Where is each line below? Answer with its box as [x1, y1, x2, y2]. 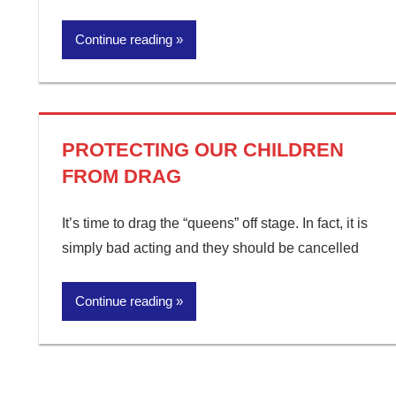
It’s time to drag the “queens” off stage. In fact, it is [61, 216, 368, 231]
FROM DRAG [61, 165, 181, 187]
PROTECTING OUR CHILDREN [61, 139, 344, 161]
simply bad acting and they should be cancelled [61, 240, 359, 255]
